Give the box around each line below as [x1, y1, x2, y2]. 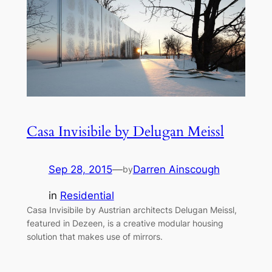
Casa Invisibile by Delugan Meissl [26, 122, 224, 141]
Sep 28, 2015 [48, 163, 112, 176]
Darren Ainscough [132, 163, 220, 176]
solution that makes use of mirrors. [26, 231, 163, 242]
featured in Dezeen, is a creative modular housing [26, 218, 223, 229]
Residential [59, 189, 114, 202]
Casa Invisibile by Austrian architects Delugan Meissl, [26, 205, 237, 216]
